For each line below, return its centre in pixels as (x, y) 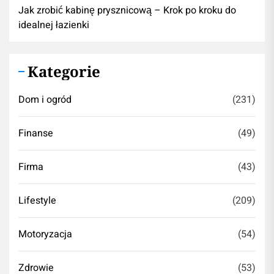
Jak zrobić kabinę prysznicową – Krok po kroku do (127, 11)
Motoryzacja (45, 235)
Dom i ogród (45, 100)
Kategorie (64, 72)
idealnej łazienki (54, 25)
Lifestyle (37, 201)
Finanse (36, 134)
